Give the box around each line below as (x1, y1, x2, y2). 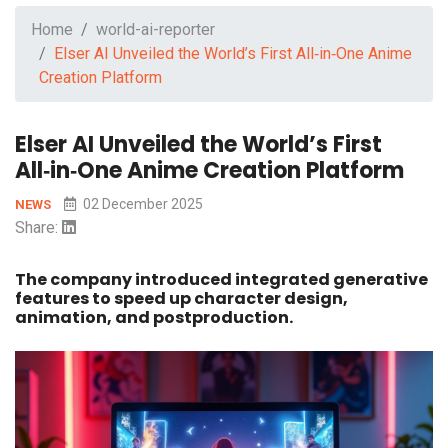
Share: (15, 218, 62, 238)
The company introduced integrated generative (15, 268, 428, 292)
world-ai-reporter (96, 20, 215, 40)
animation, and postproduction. (15, 306, 293, 330)
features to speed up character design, (15, 287, 348, 311)
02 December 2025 (80, 196, 203, 213)
